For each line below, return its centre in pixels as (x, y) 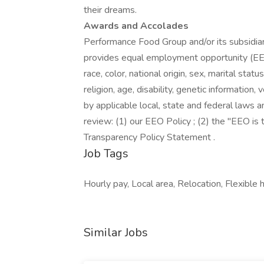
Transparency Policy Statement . (149, 137)
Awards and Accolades (136, 26)
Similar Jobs (116, 232)
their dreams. (110, 10)
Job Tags (106, 154)
